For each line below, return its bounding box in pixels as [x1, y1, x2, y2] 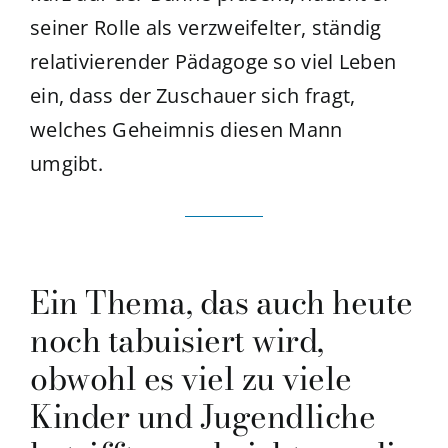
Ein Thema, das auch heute [29, 277, 413, 327]
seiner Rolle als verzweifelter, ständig [29, 13, 382, 41]
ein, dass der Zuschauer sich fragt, [29, 81, 356, 109]
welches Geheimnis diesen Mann [29, 115, 343, 143]
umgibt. [29, 149, 104, 177]
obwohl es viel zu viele [29, 353, 352, 403]
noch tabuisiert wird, [29, 315, 324, 365]
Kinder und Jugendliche [29, 391, 376, 441]
